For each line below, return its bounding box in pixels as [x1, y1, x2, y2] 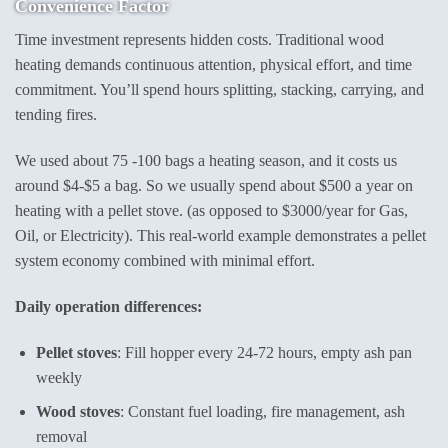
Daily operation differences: [15, 298, 202, 316]
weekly [35, 368, 82, 386]
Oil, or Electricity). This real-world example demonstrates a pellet [15, 227, 426, 245]
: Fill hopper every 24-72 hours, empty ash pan [116, 343, 412, 361]
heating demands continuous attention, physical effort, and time [15, 56, 412, 74]
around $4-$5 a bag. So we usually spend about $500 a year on [15, 177, 413, 195]
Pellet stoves [35, 343, 117, 361]
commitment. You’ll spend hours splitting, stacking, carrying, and [15, 81, 424, 99]
